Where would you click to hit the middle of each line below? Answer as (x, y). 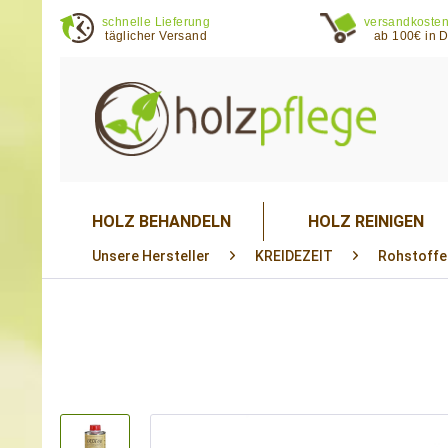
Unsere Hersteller (151, 256)
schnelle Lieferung (156, 22)
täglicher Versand (156, 36)
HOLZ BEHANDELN (162, 221)
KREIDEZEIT (294, 256)
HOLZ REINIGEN (365, 221)
